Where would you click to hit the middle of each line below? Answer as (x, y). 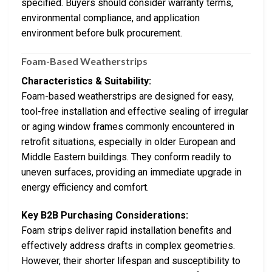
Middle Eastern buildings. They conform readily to (126, 157)
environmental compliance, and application (110, 18)
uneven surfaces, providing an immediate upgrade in (131, 172)
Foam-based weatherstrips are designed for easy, (127, 97)
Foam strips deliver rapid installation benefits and (126, 231)
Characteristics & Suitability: (86, 81)
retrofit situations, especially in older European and (128, 142)
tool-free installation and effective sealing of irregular (135, 112)
